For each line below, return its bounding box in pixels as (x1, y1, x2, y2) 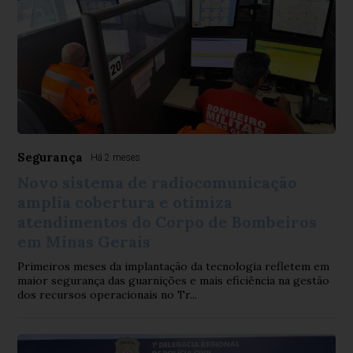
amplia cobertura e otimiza (17, 192, 233, 212)
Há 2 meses (91, 152, 141, 163)
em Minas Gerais (17, 232, 151, 251)
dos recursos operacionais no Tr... (17, 288, 198, 302)
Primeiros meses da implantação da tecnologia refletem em (17, 259, 330, 273)
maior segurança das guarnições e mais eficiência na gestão (17, 273, 330, 288)
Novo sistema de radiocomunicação (17, 173, 298, 192)
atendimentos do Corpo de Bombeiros (17, 212, 318, 232)
